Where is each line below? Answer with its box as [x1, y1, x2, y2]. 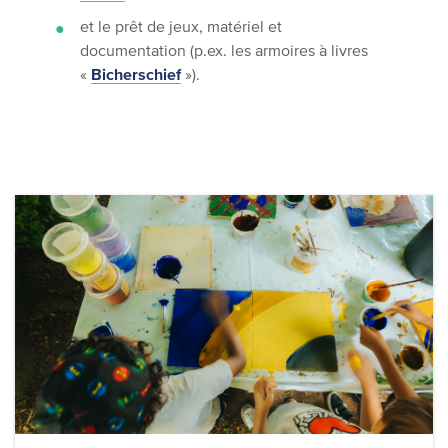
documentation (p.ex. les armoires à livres [80, 41, 368, 59]
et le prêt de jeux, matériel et [80, 17, 282, 35]
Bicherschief [91, 65, 181, 83]
